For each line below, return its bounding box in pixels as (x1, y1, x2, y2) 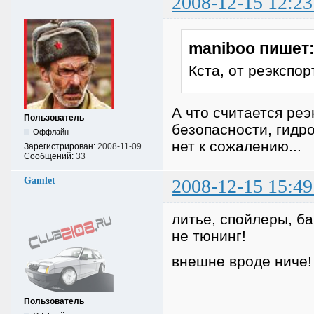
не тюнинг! (172, 227, 246, 244)
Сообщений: (24, 151, 76, 161)
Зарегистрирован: (24, 141, 97, 151)
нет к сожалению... (172, 138, 301, 155)
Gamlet (24, 175, 55, 186)
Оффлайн (33, 127, 69, 136)
